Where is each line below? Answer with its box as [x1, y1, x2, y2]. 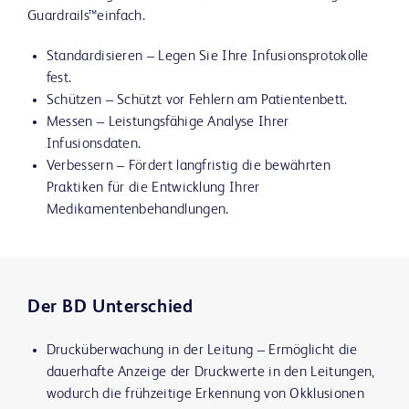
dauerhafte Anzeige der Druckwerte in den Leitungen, [46, 365, 375, 381]
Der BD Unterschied [27, 299, 194, 318]
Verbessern [46, 159, 113, 174]
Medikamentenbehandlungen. [46, 203, 229, 218]
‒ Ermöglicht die [253, 343, 358, 359]
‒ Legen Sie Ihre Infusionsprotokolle [142, 49, 369, 65]
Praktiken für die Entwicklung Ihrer [46, 181, 260, 196]
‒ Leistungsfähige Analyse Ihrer [92, 115, 289, 131]
